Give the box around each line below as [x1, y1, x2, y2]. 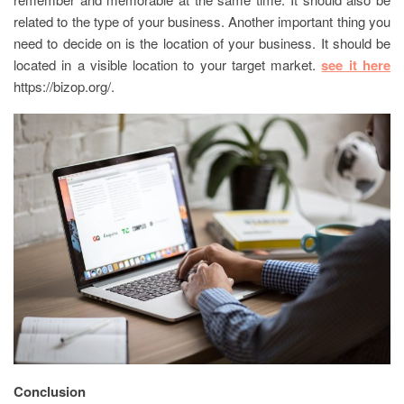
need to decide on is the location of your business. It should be [14, 32, 390, 52]
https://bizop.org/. [14, 76, 115, 96]
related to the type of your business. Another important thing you [14, 11, 390, 31]
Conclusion [14, 381, 86, 401]
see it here [321, 54, 391, 75]
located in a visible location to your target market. [14, 54, 322, 74]
